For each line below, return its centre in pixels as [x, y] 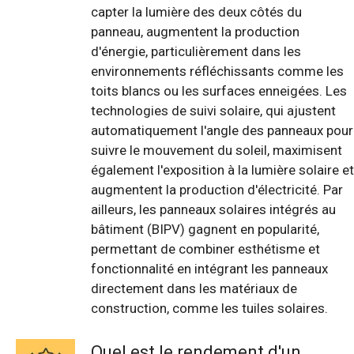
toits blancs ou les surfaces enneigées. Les [219, 91]
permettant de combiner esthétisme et [205, 249]
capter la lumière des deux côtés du [196, 12]
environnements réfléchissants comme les [217, 72]
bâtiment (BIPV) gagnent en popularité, [205, 230]
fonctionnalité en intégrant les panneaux [209, 269]
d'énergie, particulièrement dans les [196, 52]
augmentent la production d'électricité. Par [217, 190]
